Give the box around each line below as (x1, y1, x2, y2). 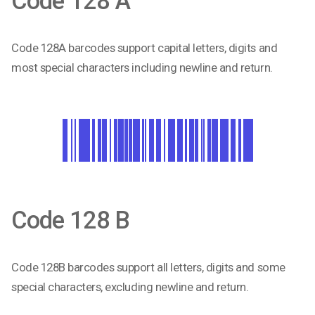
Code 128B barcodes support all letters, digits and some (11, 259, 285, 274)
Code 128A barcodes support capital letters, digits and (11, 40, 278, 55)
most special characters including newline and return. (11, 60, 273, 75)
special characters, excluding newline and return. (11, 279, 249, 294)
